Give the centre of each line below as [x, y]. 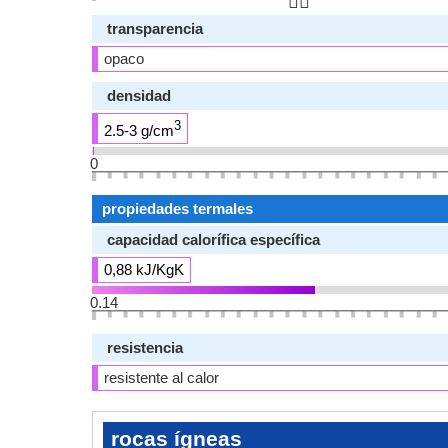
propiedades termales [177, 208]
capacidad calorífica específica [213, 239]
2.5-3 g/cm [139, 130]
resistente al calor [161, 377]
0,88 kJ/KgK [144, 269]
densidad [139, 95]
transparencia [155, 28]
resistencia [145, 347]
